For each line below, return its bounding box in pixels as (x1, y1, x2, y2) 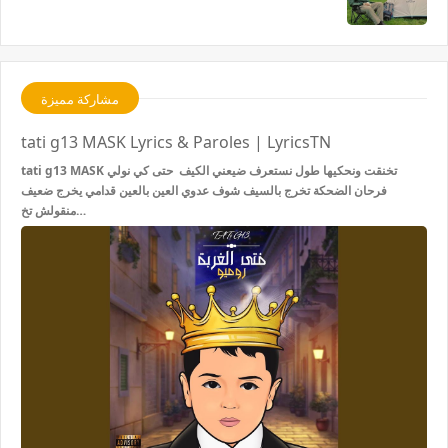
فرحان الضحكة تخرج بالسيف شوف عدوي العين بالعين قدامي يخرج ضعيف (21, 181, 387, 199)
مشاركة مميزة (41, 89, 119, 108)
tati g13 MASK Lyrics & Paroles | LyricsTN (21, 130, 331, 153)
